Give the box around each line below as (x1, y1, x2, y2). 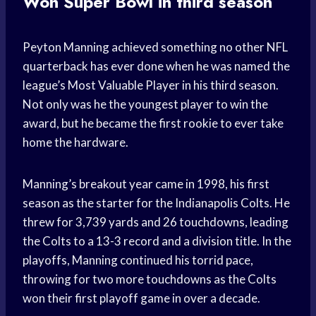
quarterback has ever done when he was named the (23, 59, 290, 74)
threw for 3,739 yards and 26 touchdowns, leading (23, 214, 288, 230)
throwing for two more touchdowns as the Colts (23, 272, 276, 287)
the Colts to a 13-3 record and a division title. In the (23, 233, 291, 249)
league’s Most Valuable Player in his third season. (23, 78, 279, 93)
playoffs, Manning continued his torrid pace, (23, 253, 253, 268)
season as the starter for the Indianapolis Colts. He (23, 195, 290, 211)
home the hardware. (23, 135, 128, 150)
